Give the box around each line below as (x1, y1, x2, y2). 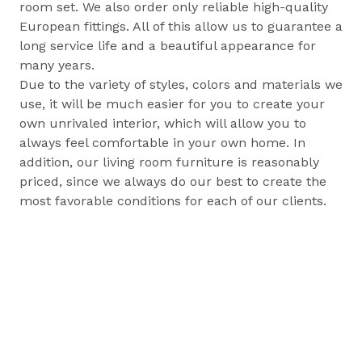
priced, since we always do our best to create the (19, 174, 326, 190)
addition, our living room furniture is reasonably (19, 154, 319, 170)
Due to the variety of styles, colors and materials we (19, 77, 343, 93)
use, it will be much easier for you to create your (19, 96, 325, 112)
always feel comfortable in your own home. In (19, 135, 305, 151)
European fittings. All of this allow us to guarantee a (19, 19, 343, 35)
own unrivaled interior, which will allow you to (19, 116, 306, 132)
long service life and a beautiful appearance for (19, 38, 316, 54)
